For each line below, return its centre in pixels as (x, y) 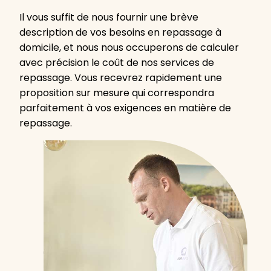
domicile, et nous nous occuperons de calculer (129, 47)
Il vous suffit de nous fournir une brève (109, 17)
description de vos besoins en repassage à (120, 32)
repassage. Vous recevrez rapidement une (121, 78)
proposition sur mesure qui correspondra (117, 93)
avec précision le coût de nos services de (117, 63)
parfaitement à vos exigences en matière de (125, 108)
